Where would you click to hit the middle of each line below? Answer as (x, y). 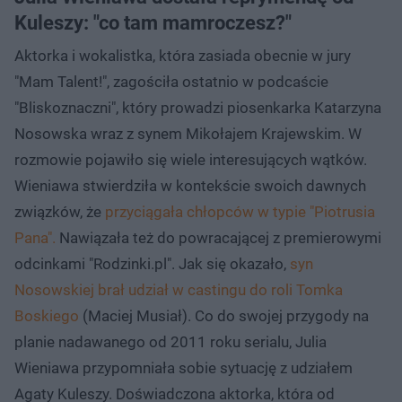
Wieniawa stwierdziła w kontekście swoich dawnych (190, 185)
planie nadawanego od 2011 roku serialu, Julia (170, 341)
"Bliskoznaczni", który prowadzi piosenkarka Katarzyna (198, 107)
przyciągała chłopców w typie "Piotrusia (240, 211)
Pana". (35, 237)
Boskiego (47, 315)
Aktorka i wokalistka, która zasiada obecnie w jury (183, 55)
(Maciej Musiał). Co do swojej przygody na (224, 315)
